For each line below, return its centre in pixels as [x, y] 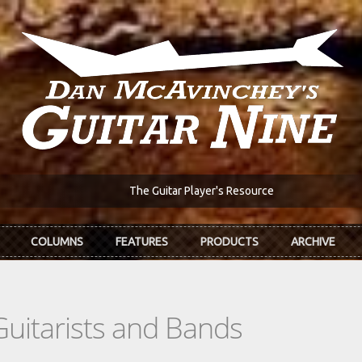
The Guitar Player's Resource [201, 191]
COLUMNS [57, 242]
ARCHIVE [313, 242]
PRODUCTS [229, 242]
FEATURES [142, 242]
